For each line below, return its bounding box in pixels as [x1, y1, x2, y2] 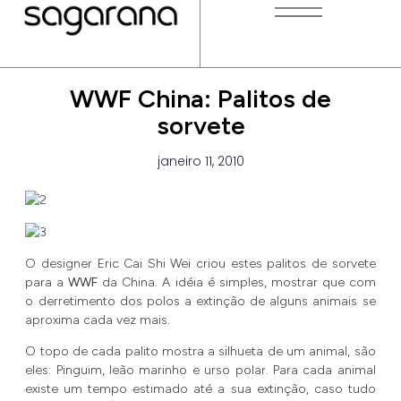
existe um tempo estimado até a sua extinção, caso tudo [25, 381, 376, 397]
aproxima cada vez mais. [25, 311, 171, 328]
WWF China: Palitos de [70, 82, 331, 114]
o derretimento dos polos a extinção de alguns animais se [25, 293, 376, 309]
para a [25, 274, 69, 290]
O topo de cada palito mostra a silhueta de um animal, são [25, 344, 376, 360]
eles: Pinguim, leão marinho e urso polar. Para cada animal [25, 363, 376, 379]
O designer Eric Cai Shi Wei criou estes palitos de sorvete [25, 255, 376, 271]
